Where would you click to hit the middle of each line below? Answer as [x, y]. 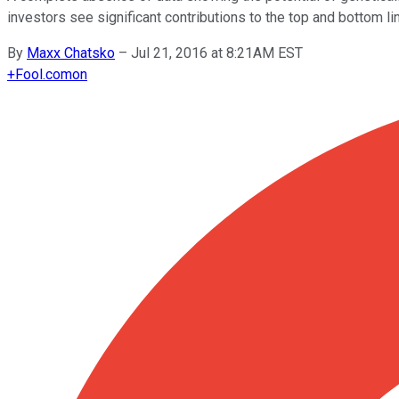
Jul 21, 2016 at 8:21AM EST [217, 53]
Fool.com [44, 74]
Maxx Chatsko [71, 53]
